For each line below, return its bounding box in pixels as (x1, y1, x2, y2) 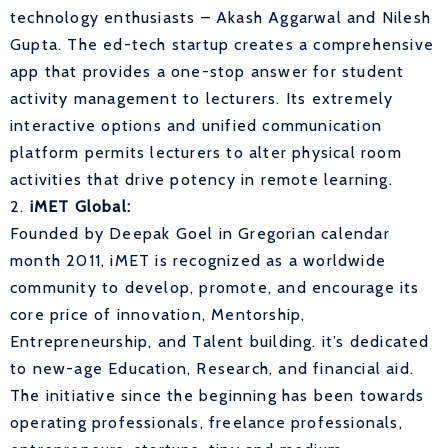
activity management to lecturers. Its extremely (10, 88, 394, 108)
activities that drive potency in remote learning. (10, 169, 393, 189)
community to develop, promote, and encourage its (10, 277, 420, 297)
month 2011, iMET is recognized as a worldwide (10, 250, 387, 270)
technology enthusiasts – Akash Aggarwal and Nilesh (10, 7, 432, 27)
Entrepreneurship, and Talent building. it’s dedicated (10, 331, 430, 351)
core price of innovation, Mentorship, (10, 304, 306, 324)
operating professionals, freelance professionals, (10, 412, 403, 432)
